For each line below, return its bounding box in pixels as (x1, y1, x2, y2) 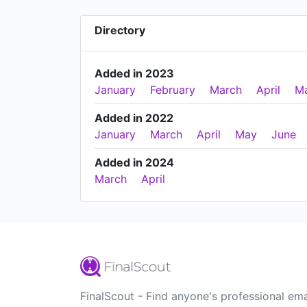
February (150, 82, 195, 97)
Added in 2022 (95, 110, 173, 125)
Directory (95, 23, 145, 37)
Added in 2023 (95, 66, 174, 80)
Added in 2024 (95, 155, 174, 169)
